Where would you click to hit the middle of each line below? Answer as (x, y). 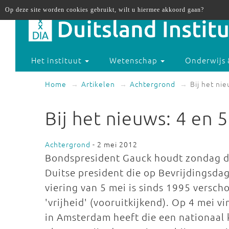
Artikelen (98, 84)
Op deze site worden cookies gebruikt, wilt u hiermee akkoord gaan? (105, 10)
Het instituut (58, 60)
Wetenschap (135, 60)
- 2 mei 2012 (114, 144)
